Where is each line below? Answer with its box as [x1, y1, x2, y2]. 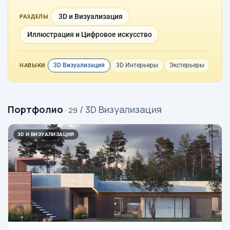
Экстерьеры [169, 62, 204, 69]
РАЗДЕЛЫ [20, 13, 49, 20]
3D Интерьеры [116, 62, 158, 69]
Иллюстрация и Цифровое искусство [27, 30, 152, 39]
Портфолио [8, 103, 63, 116]
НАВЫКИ [20, 62, 46, 69]
